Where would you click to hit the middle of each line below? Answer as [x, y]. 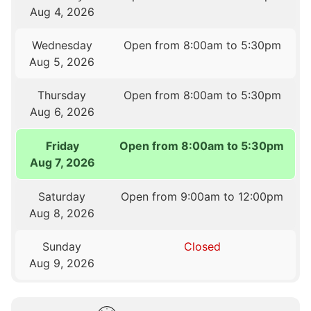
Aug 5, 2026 [62, 61]
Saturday [62, 196]
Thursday [62, 95]
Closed [202, 246]
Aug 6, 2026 [62, 111]
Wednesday [62, 45]
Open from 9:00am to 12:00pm [202, 196]
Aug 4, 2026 [62, 11]
